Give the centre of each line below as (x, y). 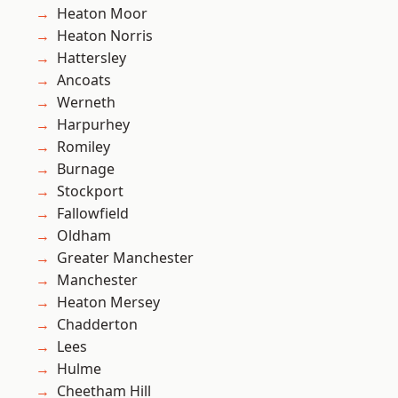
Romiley (84, 147)
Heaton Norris (105, 36)
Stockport (90, 191)
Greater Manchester (125, 258)
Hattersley (92, 58)
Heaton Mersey (108, 302)
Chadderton (97, 325)
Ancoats (84, 80)
